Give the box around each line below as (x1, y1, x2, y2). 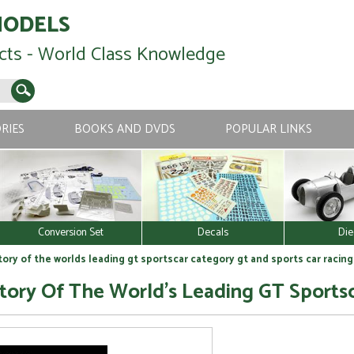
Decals (198, 224, 228, 241)
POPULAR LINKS (224, 119, 312, 139)
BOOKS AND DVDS (73, 119, 175, 139)
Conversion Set (38, 224, 104, 241)
